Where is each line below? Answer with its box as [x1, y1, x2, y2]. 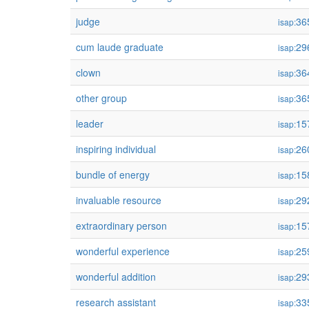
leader [76, 117, 103, 130]
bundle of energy [76, 168, 150, 181]
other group [76, 91, 127, 105]
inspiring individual [76, 142, 156, 156]
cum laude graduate [76, 40, 163, 54]
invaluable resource [76, 193, 161, 207]
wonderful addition [76, 270, 156, 283]
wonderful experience [76, 244, 170, 258]
